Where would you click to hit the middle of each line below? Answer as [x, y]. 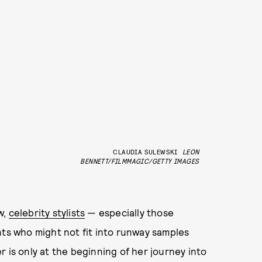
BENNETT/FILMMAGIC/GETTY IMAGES [140, 161]
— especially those [130, 212]
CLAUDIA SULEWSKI [145, 151]
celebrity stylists [47, 212]
